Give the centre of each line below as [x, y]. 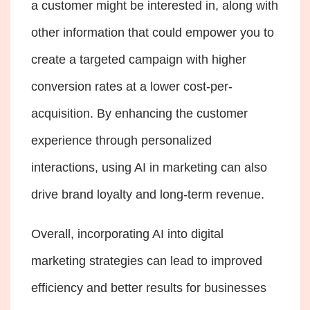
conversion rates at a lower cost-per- [132, 86]
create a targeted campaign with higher [139, 59]
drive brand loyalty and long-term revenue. [149, 194]
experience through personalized [121, 140]
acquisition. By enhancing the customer [139, 113]
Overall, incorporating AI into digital [127, 234]
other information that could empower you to [153, 32]
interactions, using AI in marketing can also [149, 167]
